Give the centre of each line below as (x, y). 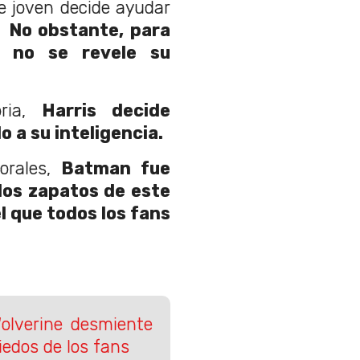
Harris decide (106, 111)
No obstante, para (89, 31)
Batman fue (116, 169)
